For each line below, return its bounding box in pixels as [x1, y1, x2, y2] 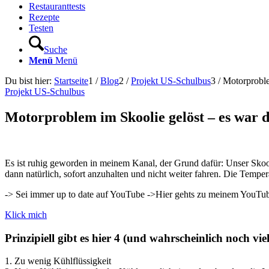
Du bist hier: [5, 76, 52, 86]
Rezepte [29, 12, 59, 22]
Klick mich [5, 209, 47, 220]
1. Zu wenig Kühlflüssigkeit [5, 256, 111, 267]
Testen [29, 23, 53, 33]
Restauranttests [29, 1, 85, 11]
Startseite [54, 76, 88, 86]
